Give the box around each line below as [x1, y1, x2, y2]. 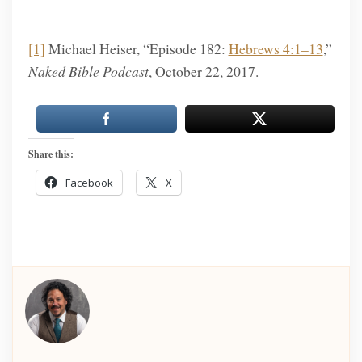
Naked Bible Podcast [27, 61, 149, 82]
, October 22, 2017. [148, 61, 259, 82]
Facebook [65, 175, 113, 191]
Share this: [27, 147, 74, 162]
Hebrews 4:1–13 [228, 39, 323, 59]
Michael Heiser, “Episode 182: [44, 39, 229, 59]
